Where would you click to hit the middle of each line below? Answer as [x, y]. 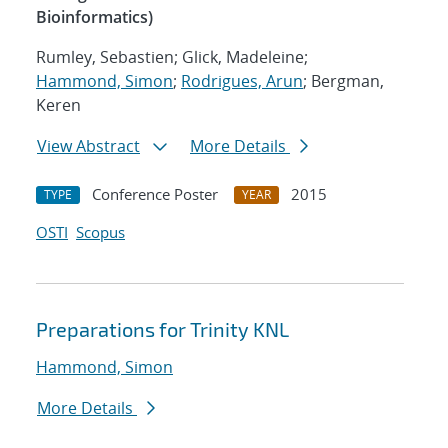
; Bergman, [343, 81]
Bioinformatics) [94, 17]
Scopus [100, 232]
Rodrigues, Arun [242, 81]
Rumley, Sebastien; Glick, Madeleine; [172, 57]
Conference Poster [155, 194]
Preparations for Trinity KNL [162, 329]
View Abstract [88, 146]
